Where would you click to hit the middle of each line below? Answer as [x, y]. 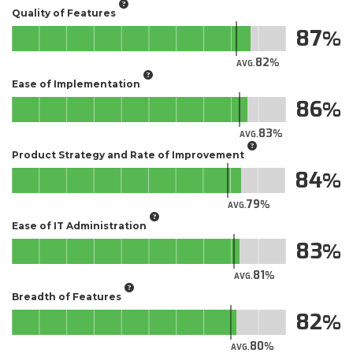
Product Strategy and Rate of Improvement [128, 154]
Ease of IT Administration [79, 225]
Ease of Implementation [76, 84]
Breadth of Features [67, 296]
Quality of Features [64, 13]
